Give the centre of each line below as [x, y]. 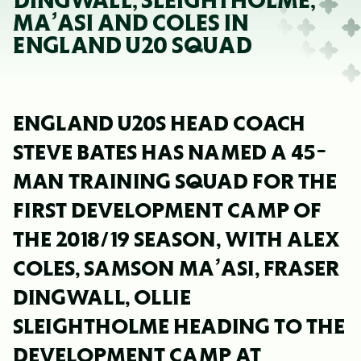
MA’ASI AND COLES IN [131, 23]
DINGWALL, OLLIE [102, 297]
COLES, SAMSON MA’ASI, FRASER [176, 268]
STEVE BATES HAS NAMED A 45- [170, 152]
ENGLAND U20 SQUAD [133, 46]
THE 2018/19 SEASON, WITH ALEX [176, 239]
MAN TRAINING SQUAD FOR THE [175, 181]
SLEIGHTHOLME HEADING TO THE [179, 326]
